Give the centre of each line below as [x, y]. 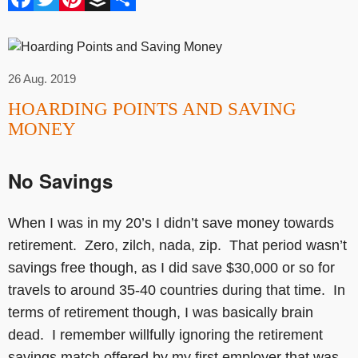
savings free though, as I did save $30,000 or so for [171, 267]
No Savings [60, 180]
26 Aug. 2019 [42, 78]
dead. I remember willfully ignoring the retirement [165, 334]
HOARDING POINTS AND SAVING [152, 109]
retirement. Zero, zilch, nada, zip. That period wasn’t [177, 245]
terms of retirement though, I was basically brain [161, 312]
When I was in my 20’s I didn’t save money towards [171, 223]
